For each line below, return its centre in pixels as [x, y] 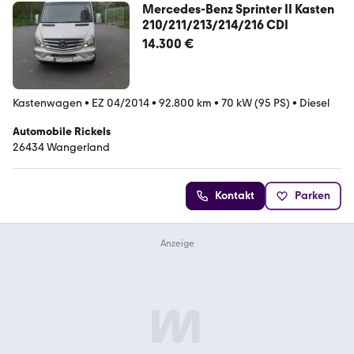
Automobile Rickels [62, 131]
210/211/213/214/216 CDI [215, 24]
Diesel [314, 103]
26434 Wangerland [61, 147]
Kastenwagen [47, 103]
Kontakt [235, 195]
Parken [313, 195]
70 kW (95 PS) [256, 103]
